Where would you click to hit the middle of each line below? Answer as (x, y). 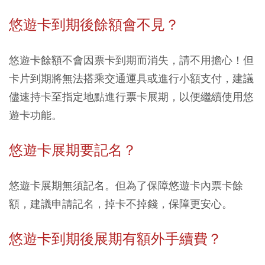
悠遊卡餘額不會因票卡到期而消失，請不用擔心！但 (131, 60)
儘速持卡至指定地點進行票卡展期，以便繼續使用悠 (131, 97)
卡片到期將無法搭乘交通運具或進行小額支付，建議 (131, 79)
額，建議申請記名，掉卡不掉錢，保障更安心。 (121, 204)
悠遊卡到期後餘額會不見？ (94, 25)
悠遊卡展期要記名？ (73, 151)
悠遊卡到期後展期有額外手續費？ (115, 239)
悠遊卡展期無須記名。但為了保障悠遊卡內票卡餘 (126, 186)
